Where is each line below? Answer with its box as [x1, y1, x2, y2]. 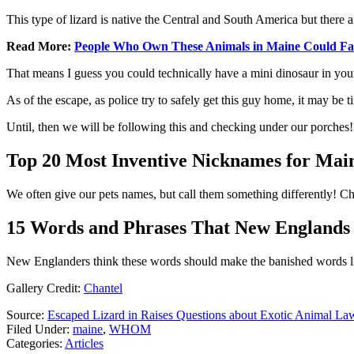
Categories [6, 336, 59, 350]
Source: [6, 307, 47, 322]
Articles [65, 336, 104, 350]
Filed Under [6, 322, 66, 336]
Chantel [84, 281, 122, 295]
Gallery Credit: [6, 281, 84, 295]
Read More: [6, 39, 74, 53]
